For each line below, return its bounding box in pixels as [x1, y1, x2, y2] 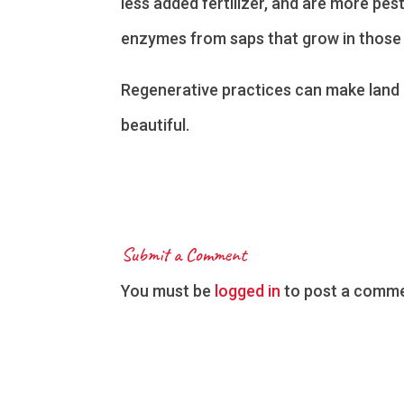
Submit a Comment [121, 242, 247, 267]
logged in [215, 281, 281, 300]
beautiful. [121, 115, 190, 134]
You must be [121, 281, 216, 300]
